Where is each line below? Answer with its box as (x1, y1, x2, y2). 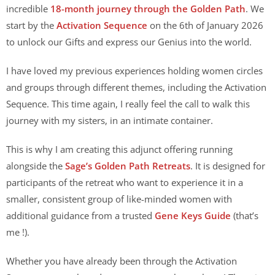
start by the (6, 19, 56, 31)
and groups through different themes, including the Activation (6, 81, 266, 93)
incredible (6, 2, 50, 15)
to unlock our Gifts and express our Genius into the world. (6, 36, 254, 48)
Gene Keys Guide (155, 209, 231, 222)
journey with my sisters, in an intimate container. (6, 114, 213, 126)
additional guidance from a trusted (6, 209, 155, 222)
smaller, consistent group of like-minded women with (6, 193, 232, 205)
